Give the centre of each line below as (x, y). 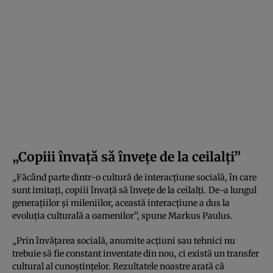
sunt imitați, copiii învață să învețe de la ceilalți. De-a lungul (134, 190)
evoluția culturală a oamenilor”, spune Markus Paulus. (122, 215)
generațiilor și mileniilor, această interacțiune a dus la (121, 203)
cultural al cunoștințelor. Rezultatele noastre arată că (118, 266)
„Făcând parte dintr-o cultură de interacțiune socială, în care (134, 177)
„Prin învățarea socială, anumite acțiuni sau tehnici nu (124, 240)
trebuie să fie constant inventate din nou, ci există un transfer (136, 253)
